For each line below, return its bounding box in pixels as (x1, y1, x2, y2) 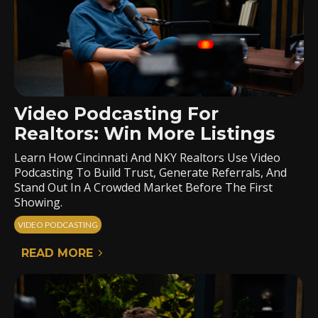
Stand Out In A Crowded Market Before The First (14, 180, 273, 195)
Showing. (14, 194, 62, 210)
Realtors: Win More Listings (14, 123, 275, 144)
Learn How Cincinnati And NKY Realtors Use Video (14, 150, 280, 165)
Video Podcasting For (14, 103, 219, 124)
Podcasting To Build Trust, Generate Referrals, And (14, 165, 287, 180)
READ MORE (21, 246, 93, 260)
